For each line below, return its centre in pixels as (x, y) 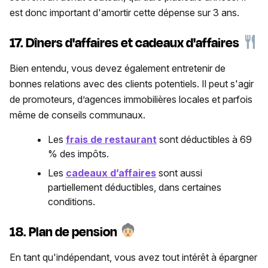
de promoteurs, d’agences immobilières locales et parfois (131, 100)
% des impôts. (78, 154)
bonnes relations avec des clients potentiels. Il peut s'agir (132, 84)
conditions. (71, 202)
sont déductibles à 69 (204, 140)
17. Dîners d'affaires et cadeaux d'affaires (126, 43)
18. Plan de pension (65, 232)
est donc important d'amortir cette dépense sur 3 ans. (124, 12)
